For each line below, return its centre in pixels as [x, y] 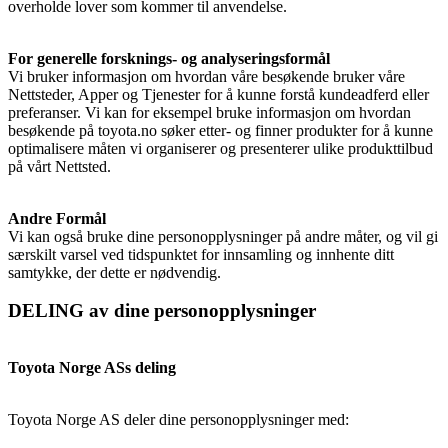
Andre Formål [57, 218]
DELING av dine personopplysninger [162, 311]
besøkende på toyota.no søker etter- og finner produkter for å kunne [220, 130]
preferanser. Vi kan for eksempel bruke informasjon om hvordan [209, 112]
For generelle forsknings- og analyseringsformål [169, 58]
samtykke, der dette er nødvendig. [114, 272]
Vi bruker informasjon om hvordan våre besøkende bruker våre [206, 76]
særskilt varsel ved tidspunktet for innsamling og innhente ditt [201, 254]
